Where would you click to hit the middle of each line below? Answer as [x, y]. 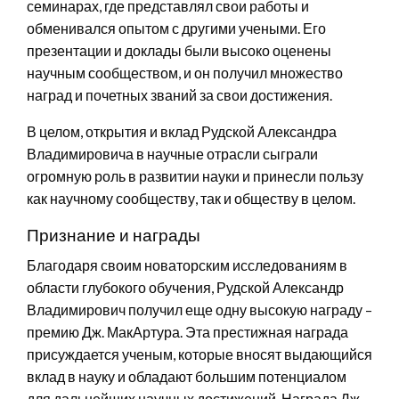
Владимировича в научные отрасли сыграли [172, 153]
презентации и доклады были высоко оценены [179, 50]
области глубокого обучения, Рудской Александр [185, 287]
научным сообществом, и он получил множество [185, 72]
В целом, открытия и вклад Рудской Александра [182, 131]
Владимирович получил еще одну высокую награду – [199, 309]
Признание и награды [114, 234]
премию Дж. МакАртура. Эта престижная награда [187, 331]
